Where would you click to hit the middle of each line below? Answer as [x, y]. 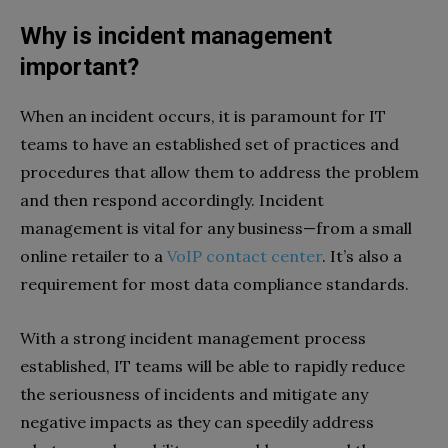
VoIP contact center [244, 256]
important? [79, 67]
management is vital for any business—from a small [216, 228]
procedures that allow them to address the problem [219, 172]
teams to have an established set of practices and [209, 144]
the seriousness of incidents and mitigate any [194, 394]
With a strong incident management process [193, 338]
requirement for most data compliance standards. [216, 284]
